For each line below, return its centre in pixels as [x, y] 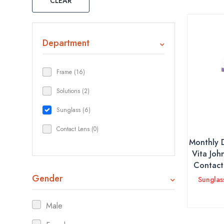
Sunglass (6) [73, 110]
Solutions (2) [73, 91]
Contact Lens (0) [77, 129]
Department [66, 43]
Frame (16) [71, 72]
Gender [47, 178]
